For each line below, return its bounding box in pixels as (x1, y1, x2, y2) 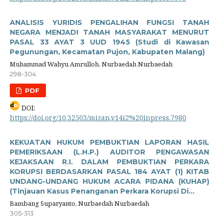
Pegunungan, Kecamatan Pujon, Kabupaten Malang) (10, 47, 205, 56)
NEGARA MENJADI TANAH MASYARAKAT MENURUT (10, 27, 209, 37)
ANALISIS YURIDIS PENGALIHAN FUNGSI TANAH (10, 18, 209, 27)
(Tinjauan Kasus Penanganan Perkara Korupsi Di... (10, 186, 195, 196)
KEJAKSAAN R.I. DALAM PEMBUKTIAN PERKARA (10, 157, 209, 166)
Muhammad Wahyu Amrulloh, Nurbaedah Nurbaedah (10, 59, 173, 68)
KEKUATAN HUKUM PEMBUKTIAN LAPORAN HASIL (10, 137, 209, 147)
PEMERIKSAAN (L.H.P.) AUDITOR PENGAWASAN (10, 147, 209, 156)
